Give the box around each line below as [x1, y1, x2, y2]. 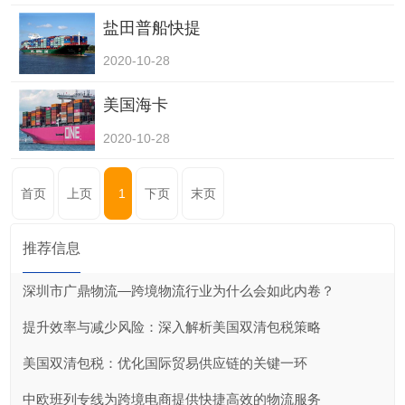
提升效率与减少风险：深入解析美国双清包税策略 [22, 318, 321, 334]
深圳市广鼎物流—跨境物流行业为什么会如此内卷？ [22, 282, 334, 298]
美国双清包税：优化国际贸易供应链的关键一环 [22, 354, 307, 371]
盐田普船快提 [102, 18, 201, 37]
